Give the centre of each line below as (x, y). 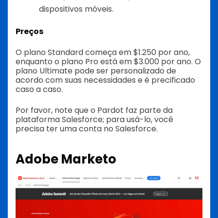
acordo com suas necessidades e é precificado (105, 80)
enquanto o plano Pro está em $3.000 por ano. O (108, 61)
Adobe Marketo (66, 159)
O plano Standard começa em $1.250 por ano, (103, 52)
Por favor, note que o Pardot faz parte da (94, 110)
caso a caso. (39, 89)
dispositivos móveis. (76, 9)
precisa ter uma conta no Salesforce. (87, 128)
